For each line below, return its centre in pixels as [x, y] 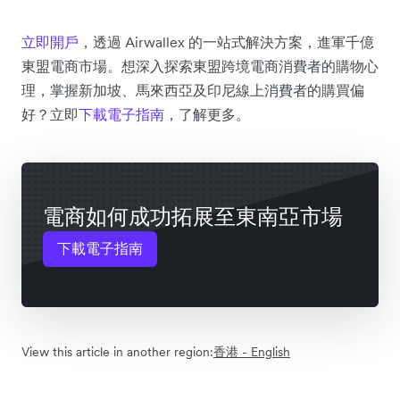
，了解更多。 [207, 114]
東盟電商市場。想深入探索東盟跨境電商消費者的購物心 [200, 66]
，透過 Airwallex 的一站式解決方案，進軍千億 [226, 42]
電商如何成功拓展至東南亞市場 [193, 216]
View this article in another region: [117, 351]
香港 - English [252, 351]
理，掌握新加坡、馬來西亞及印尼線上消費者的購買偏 [193, 90]
